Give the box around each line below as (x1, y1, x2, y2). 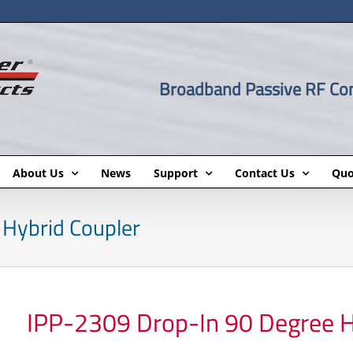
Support (153, 165, 198, 180)
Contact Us (234, 165, 295, 180)
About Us (12, 165, 64, 180)
